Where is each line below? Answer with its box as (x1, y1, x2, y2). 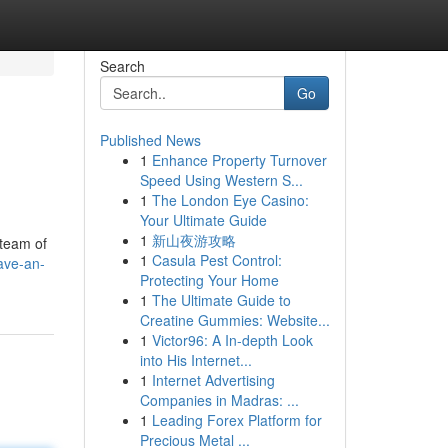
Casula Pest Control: (151, 250, 282, 270)
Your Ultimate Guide (139, 210, 267, 230)
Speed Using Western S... (139, 170, 303, 190)
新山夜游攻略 (151, 230, 236, 250)
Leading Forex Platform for (151, 410, 322, 430)
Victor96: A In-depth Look (151, 330, 313, 350)
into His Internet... (139, 350, 252, 370)
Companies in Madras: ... (139, 390, 299, 410)
